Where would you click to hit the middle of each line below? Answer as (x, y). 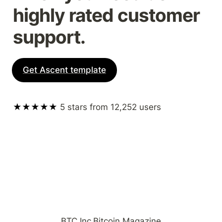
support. (49, 37)
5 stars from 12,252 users (111, 107)
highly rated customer (106, 15)
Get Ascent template (64, 70)
